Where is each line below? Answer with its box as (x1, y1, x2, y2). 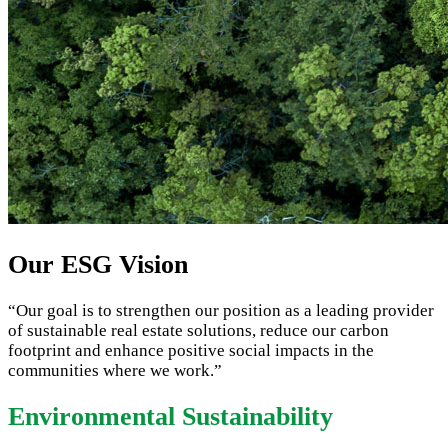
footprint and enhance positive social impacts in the (8, 341, 374, 361)
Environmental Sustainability (8, 402, 333, 432)
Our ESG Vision (8, 250, 188, 280)
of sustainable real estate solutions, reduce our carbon (8, 321, 389, 341)
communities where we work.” (8, 361, 222, 381)
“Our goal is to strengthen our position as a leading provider (8, 301, 434, 321)
